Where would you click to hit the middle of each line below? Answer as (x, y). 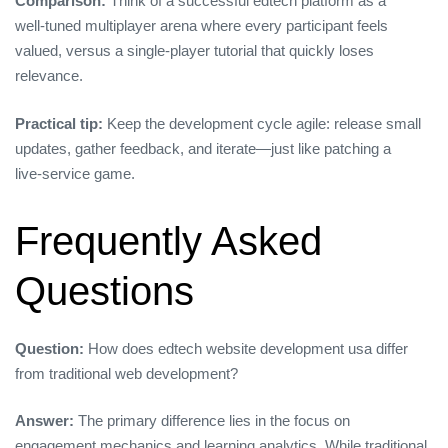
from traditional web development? (126, 373)
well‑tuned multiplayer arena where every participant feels (201, 26)
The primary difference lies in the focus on (212, 421)
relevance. (49, 76)
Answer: (44, 421)
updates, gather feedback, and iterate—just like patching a (203, 148)
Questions (104, 290)
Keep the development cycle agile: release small (262, 123)
